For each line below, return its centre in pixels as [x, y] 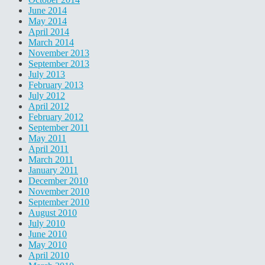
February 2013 [56, 85]
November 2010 [59, 192]
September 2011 [59, 128]
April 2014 [49, 32]
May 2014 [48, 21]
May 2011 [47, 138]
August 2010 [53, 213]
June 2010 [48, 234]
